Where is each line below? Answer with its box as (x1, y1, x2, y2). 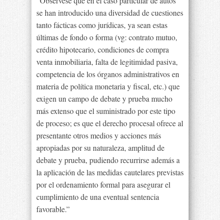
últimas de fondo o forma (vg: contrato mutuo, (36, 32, 177, 42)
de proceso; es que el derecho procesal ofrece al (36, 118, 183, 128)
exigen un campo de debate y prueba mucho (36, 93, 172, 104)
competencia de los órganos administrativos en (36, 69, 179, 79)
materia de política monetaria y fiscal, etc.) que (36, 81, 180, 91)
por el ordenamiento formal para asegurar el (36, 179, 170, 190)
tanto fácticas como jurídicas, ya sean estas (36, 20, 167, 30)
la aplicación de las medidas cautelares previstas (36, 167, 184, 177)
